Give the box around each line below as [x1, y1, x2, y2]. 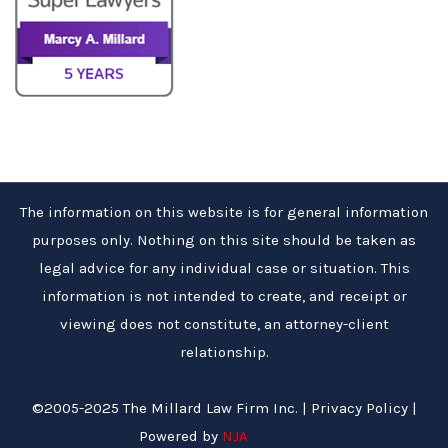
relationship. [179, 342, 269, 361]
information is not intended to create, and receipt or [41, 286, 407, 305]
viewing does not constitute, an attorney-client [59, 314, 389, 333]
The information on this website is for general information [20, 202, 428, 221]
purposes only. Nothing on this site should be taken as [32, 230, 416, 249]
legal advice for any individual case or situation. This [38, 258, 410, 277]
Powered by [138, 426, 222, 445]
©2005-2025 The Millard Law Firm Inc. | [31, 398, 311, 417]
